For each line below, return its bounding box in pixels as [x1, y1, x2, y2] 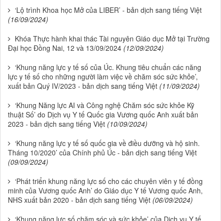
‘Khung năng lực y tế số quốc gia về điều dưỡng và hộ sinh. [15, 138, 200, 148]
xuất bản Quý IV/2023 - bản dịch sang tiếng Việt [8, 81, 157, 91]
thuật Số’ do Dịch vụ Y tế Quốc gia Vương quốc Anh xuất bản [8, 110, 198, 120]
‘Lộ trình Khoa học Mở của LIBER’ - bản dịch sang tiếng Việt [15, 5, 202, 15]
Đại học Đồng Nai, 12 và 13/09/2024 [8, 43, 121, 53]
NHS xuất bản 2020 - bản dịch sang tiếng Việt [8, 195, 150, 205]
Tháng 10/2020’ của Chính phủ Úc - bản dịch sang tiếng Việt [8, 147, 197, 158]
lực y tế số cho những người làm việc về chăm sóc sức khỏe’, [8, 72, 198, 82]
